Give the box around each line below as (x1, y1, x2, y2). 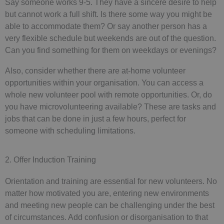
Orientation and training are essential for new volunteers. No (5, 176, 217, 185)
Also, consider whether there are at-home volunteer (5, 65, 185, 75)
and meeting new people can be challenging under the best (5, 200, 214, 209)
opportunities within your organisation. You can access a (5, 77, 203, 87)
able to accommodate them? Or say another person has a (5, 21, 207, 31)
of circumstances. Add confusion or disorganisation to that (5, 212, 208, 221)
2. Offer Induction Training (5, 154, 96, 164)
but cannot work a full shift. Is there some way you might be (5, 9, 212, 19)
